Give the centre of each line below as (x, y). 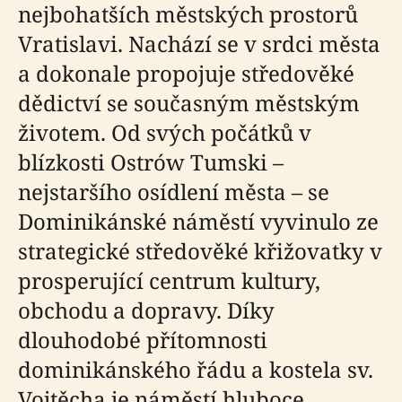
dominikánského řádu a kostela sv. (196, 369)
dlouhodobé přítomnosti (143, 340)
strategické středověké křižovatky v (200, 251)
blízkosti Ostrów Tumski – (151, 162)
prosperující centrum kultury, (169, 280)
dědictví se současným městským (189, 103)
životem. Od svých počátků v (165, 132)
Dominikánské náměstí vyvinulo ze (198, 221)
